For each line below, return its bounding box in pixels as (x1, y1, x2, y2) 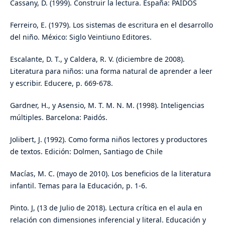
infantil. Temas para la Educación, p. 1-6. (10, 181, 147, 191)
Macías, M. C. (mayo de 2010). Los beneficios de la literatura (10, 169, 211, 179)
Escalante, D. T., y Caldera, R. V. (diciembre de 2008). (10, 54, 185, 64)
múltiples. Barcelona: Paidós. (10, 113, 107, 123)
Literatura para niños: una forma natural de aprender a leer (10, 66, 212, 76)
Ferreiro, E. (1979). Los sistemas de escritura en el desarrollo (10, 20, 213, 30)
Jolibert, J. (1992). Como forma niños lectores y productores (10, 135, 207, 145)
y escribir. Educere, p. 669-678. (10, 78, 113, 88)
